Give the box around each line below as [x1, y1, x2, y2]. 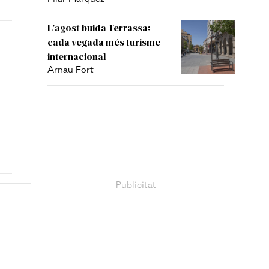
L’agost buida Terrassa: [47, 22, 150, 33]
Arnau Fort [47, 64, 94, 76]
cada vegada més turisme [47, 36, 160, 47]
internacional [47, 50, 106, 62]
